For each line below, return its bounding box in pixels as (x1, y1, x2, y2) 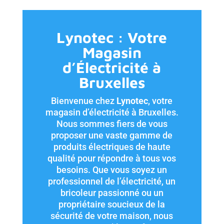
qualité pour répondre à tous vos (47, 153, 176, 163)
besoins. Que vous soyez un (56, 164, 167, 175)
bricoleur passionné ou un (60, 187, 163, 198)
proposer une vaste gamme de (51, 130, 173, 140)
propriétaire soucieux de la (58, 199, 165, 209)
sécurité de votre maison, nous (50, 210, 173, 221)
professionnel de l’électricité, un (48, 176, 176, 186)
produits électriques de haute (53, 141, 170, 152)
